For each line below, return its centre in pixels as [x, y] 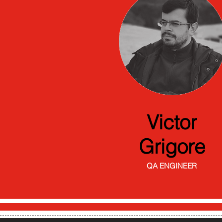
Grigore [172, 146]
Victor [172, 122]
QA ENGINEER [171, 166]
